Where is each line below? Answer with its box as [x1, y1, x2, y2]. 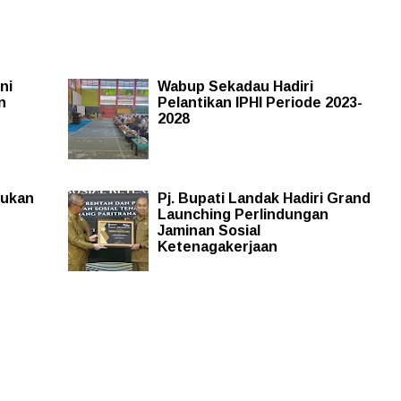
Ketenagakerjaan [157, 238, 277, 254]
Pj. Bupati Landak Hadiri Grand [157, 190, 371, 206]
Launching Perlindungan [157, 206, 328, 222]
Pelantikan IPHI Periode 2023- [157, 94, 363, 110]
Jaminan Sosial [157, 222, 260, 238]
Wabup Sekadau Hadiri [157, 78, 313, 94]
